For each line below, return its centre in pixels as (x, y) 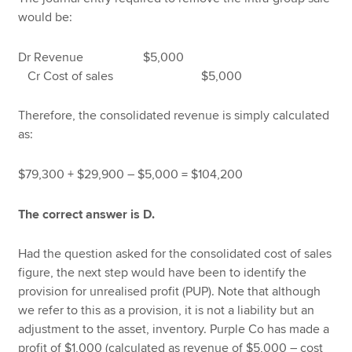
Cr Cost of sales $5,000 (130, 76)
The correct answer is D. (87, 214)
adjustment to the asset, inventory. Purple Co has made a (174, 330)
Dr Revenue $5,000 (101, 57)
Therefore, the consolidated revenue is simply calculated (174, 116)
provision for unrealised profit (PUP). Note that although (170, 292)
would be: (46, 17)
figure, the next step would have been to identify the (163, 273)
